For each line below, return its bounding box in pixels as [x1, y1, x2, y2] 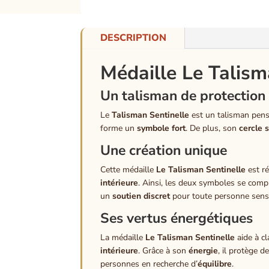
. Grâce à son [138, 244, 189, 256]
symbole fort [137, 122, 186, 134]
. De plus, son [186, 122, 240, 134]
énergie [189, 244, 219, 256]
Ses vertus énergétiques [100, 208, 253, 228]
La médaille [100, 231, 146, 243]
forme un [100, 122, 138, 134]
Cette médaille [100, 163, 157, 175]
